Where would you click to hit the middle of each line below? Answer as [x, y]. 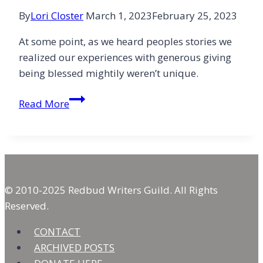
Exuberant [93, 99]
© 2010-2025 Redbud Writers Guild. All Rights [111, 190]
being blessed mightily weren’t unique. [110, 73]
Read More [44, 104]
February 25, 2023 [195, 16]
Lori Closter [57, 16]
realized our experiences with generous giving [125, 58]
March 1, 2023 [119, 16]
